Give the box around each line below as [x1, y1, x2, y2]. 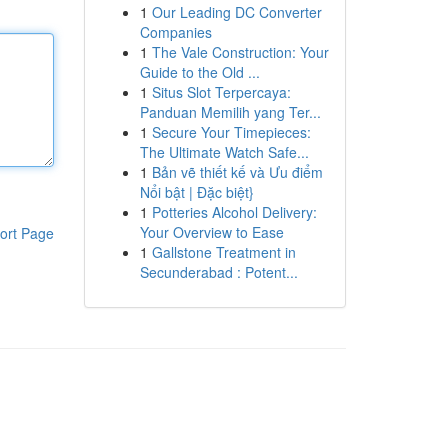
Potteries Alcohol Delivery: [151, 202, 317, 222]
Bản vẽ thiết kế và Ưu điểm [151, 162, 323, 182]
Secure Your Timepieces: [151, 122, 311, 142]
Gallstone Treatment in [151, 242, 296, 262]
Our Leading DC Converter [151, 2, 322, 22]
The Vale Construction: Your [151, 42, 329, 62]
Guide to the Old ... [139, 62, 260, 82]
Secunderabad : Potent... [139, 262, 298, 282]
